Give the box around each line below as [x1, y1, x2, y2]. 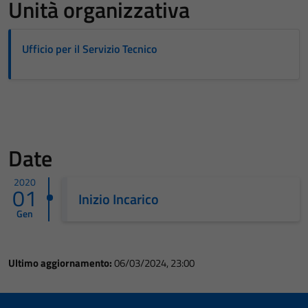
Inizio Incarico [78, 188, 159, 210]
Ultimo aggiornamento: [8, 255, 114, 271]
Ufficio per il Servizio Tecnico [22, 41, 157, 57]
